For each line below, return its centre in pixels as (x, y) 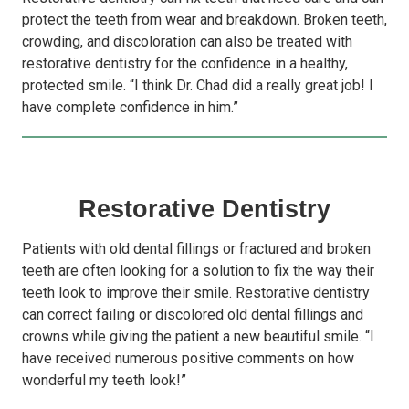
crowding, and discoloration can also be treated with (187, 42)
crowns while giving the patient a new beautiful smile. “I (198, 337)
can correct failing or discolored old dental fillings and (193, 315)
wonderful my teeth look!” (104, 381)
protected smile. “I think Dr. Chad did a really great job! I (198, 86)
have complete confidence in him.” (130, 108)
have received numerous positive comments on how (188, 359)
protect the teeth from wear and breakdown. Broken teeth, (204, 20)
